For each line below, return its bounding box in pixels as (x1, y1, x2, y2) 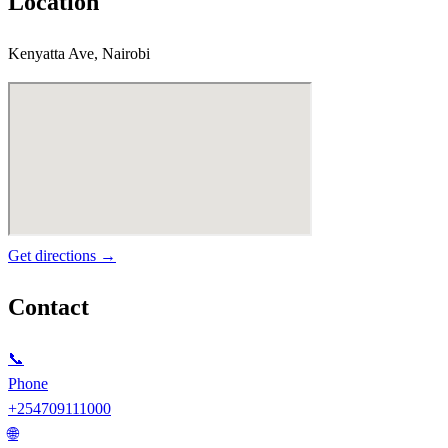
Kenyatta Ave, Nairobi (8, 45, 150, 63)
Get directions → (8, 247, 116, 265)
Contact (8, 294, 89, 321)
